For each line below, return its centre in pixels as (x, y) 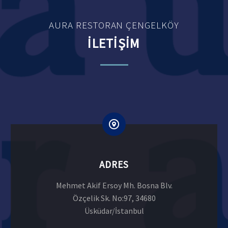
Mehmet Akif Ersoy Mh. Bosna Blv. (114, 186)
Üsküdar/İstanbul (114, 211)
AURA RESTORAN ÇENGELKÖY (114, 25)
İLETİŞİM (114, 43)
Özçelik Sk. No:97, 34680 (114, 198)
